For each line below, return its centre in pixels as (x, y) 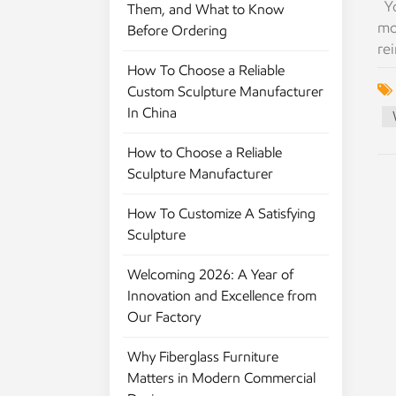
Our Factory (164, 317)
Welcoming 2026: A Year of (210, 275)
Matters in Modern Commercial (221, 378)
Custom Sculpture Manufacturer (225, 92)
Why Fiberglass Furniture (203, 357)
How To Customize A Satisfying (221, 214)
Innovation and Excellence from (222, 296)
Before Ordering (177, 31)
